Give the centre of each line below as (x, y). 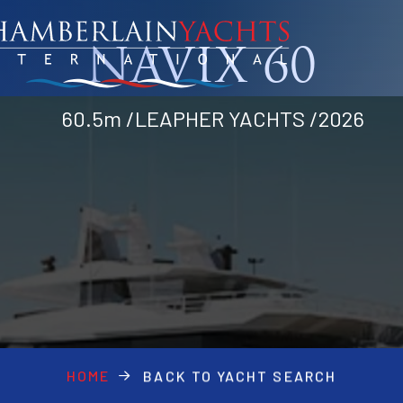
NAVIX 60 (201, 70)
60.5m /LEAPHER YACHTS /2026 (212, 118)
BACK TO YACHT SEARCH (240, 376)
